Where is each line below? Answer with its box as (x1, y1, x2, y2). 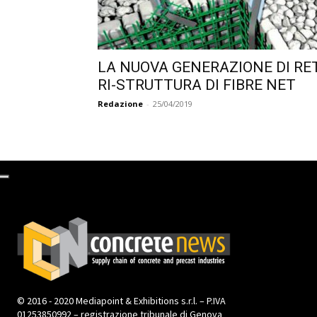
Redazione (98, 98, 143, 109)
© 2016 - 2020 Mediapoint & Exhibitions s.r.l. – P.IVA (17, 294, 226, 307)
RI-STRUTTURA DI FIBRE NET (98, 76, 296, 93)
